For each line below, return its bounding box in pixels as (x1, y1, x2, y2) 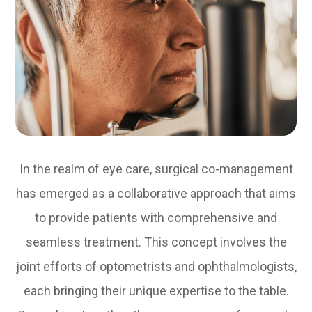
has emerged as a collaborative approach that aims (16, 186, 296, 201)
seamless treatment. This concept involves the (25, 235, 287, 250)
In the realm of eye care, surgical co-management (19, 162, 293, 177)
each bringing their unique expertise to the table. (23, 283, 289, 299)
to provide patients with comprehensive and (35, 210, 277, 226)
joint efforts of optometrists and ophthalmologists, (15, 259, 297, 274)
